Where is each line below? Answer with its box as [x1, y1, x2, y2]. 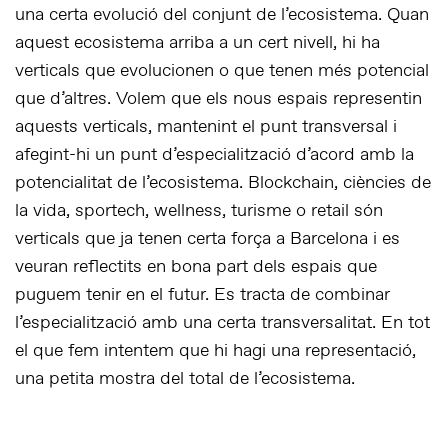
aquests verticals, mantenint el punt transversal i [15, 115, 397, 140]
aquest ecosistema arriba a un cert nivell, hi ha [15, 31, 380, 56]
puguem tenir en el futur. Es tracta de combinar [15, 283, 390, 308]
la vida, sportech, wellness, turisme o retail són [15, 199, 383, 224]
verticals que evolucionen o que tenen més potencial [15, 59, 429, 84]
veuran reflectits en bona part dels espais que [15, 255, 377, 280]
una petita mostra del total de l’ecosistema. [15, 367, 355, 392]
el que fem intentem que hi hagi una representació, [15, 339, 416, 364]
